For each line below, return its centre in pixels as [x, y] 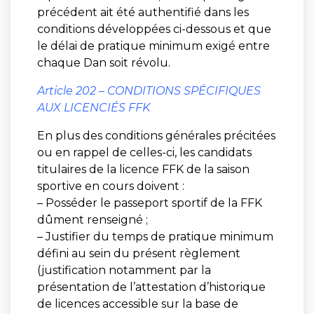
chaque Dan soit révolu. [103, 62]
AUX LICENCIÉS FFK [93, 107]
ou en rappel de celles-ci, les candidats [144, 152]
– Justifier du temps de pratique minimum [155, 236]
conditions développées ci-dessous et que [154, 29]
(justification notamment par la [124, 270]
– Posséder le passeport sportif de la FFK [149, 203]
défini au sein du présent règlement [138, 253]
